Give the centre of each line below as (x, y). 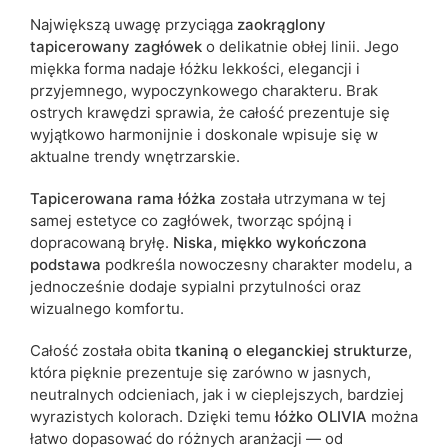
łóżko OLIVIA (321, 416)
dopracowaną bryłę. (101, 242)
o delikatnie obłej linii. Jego (300, 46)
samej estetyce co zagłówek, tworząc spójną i (191, 220)
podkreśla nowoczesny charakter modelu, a (256, 264)
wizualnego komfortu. (107, 308)
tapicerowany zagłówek (116, 46)
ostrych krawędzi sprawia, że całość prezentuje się (210, 112)
